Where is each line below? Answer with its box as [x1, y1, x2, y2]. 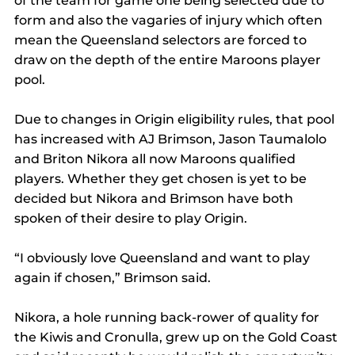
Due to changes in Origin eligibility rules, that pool [14, 111, 338, 127]
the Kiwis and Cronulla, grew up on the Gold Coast [14, 329, 341, 345]
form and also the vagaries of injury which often [14, 12, 326, 28]
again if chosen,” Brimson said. [14, 269, 214, 285]
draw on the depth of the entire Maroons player [14, 52, 324, 67]
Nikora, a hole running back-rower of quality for [14, 309, 323, 325]
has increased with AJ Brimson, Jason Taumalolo [14, 131, 330, 147]
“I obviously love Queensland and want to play [14, 250, 313, 265]
